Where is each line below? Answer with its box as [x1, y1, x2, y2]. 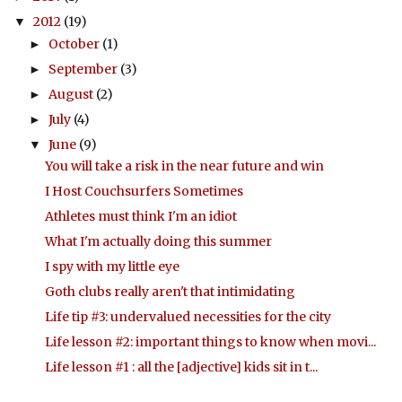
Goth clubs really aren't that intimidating [44, 284, 295, 300]
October [48, 35, 102, 52]
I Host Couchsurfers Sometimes [44, 183, 243, 199]
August [48, 85, 96, 102]
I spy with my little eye [44, 258, 179, 275]
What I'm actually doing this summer [44, 233, 272, 249]
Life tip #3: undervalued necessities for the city [44, 309, 331, 325]
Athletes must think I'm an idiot [44, 208, 237, 224]
